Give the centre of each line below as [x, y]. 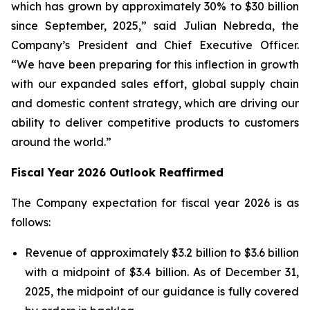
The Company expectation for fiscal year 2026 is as [155, 202]
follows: [31, 222]
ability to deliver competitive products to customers [155, 122]
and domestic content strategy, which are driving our [155, 103]
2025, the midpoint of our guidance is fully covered [162, 291]
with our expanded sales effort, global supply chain [155, 83]
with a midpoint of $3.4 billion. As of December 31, [162, 272]
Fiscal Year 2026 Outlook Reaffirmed [117, 172]
